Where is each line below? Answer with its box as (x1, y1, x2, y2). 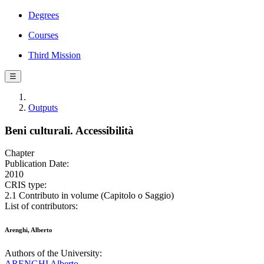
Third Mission (28, 50, 81, 60)
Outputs (28, 103, 58, 113)
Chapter (5, 148, 34, 159)
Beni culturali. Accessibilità (5, 124, 134, 137)
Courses (28, 30, 58, 40)
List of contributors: (5, 201, 78, 212)
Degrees (28, 10, 59, 20)
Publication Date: (5, 159, 69, 169)
